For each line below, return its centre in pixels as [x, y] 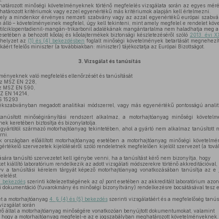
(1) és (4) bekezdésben [56, 41]
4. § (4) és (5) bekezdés [78, 199]
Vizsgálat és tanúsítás [112, 61]
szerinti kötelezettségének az [62, 181]
